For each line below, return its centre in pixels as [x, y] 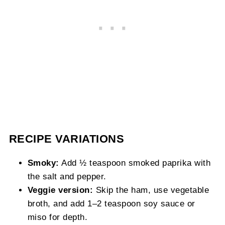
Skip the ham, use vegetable [151, 190]
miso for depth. [58, 217]
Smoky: [43, 163]
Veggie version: [60, 190]
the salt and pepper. [67, 177]
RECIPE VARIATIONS [67, 139]
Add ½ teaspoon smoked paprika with [135, 163]
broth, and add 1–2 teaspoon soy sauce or [111, 204]
